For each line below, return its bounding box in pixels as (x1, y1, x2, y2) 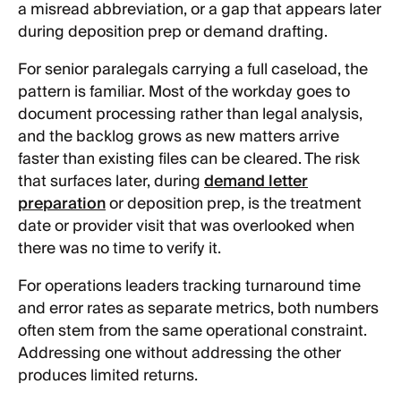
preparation (18, 190, 106, 218)
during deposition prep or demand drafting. (18, 18, 328, 46)
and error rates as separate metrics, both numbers (18, 295, 379, 323)
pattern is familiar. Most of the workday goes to (18, 78, 350, 106)
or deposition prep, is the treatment (106, 190, 362, 218)
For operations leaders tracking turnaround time (18, 273, 361, 301)
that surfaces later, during (18, 167, 204, 195)
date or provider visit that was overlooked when (18, 212, 354, 240)
